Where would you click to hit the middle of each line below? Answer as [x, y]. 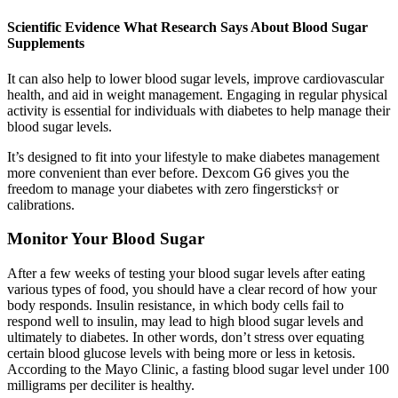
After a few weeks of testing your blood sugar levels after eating [186, 273]
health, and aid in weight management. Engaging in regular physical [197, 94]
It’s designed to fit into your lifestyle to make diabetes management [193, 156]
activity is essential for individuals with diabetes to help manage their [199, 110]
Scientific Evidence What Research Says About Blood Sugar [187, 28]
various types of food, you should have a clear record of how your [192, 289]
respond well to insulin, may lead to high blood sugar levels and [185, 321]
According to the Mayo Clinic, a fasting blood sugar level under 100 [198, 369]
